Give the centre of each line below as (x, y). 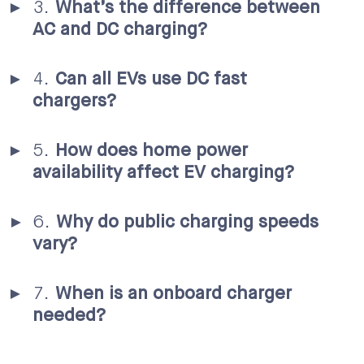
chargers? (74, 101)
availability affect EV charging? (163, 173)
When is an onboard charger (173, 294)
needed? (69, 316)
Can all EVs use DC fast (151, 79)
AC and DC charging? (120, 30)
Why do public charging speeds (187, 222)
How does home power (152, 151)
